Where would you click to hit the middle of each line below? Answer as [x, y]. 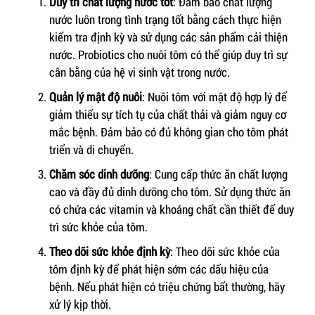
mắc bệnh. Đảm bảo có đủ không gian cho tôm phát [169, 132]
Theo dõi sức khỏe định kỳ [110, 252]
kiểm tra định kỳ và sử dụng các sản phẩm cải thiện [168, 37]
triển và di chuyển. [91, 150]
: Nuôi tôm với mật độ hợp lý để [214, 97]
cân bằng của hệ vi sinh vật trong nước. [140, 72]
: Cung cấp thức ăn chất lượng [218, 174]
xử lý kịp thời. [80, 304]
